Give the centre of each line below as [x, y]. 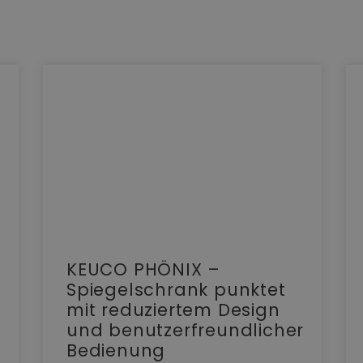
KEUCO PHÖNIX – [144, 270]
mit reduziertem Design [173, 310]
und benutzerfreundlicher [186, 331]
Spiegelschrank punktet [176, 290]
